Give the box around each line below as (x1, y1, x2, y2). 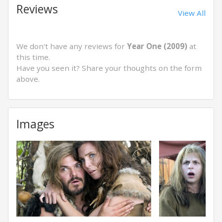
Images (16, 116, 55, 132)
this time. (16, 52, 50, 62)
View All (178, 8, 206, 18)
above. (16, 74, 40, 84)
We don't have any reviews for (16, 41, 127, 51)
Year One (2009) (127, 41, 187, 51)
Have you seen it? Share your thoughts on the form (16, 63, 202, 73)
